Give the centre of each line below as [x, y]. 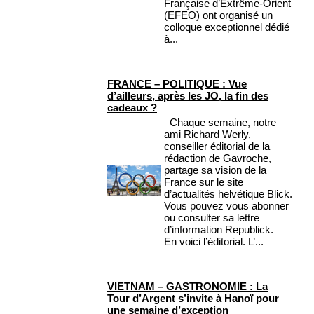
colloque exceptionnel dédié [227, 27]
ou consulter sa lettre [212, 218]
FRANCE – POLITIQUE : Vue [177, 84]
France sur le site [204, 182]
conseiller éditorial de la [217, 146]
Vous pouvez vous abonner [226, 206]
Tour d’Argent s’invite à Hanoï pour [193, 299]
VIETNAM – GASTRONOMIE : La [187, 287]
